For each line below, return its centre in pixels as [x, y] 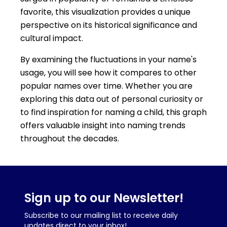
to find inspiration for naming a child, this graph [113, 112]
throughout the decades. [70, 139]
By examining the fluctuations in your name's [108, 60]
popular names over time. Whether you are [106, 86]
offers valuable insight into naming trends [103, 125]
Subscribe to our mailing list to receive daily [101, 215]
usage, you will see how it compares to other [108, 73]
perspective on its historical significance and [109, 25]
